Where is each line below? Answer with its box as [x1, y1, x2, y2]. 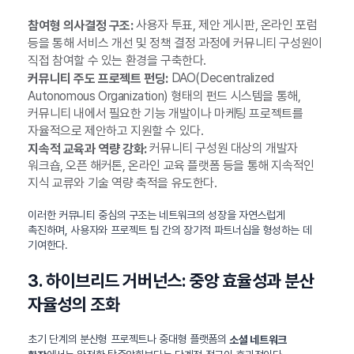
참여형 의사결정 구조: [28, 17, 134, 33]
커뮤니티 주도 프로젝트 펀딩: [28, 70, 168, 86]
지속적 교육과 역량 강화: [28, 141, 147, 156]
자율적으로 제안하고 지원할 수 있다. [28, 122, 204, 138]
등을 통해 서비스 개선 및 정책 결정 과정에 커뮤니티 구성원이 [28, 35, 322, 51]
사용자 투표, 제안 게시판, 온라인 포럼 [133, 17, 318, 33]
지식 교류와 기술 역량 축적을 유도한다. [28, 175, 217, 191]
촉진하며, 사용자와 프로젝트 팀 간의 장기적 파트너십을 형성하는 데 [28, 224, 312, 237]
